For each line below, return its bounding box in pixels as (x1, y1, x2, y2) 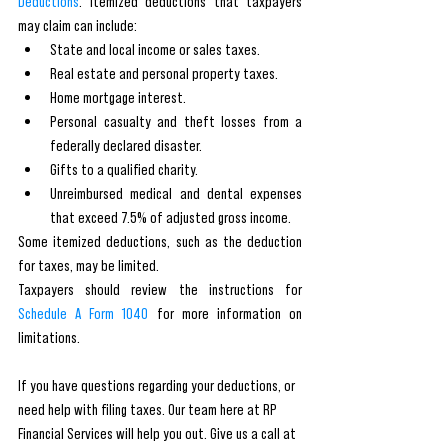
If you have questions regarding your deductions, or (18, 376, 298, 394)
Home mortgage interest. (50, 88, 186, 106)
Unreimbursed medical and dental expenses (50, 184, 302, 202)
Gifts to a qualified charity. (50, 160, 198, 178)
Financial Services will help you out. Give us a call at (18, 424, 299, 442)
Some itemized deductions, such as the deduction (18, 232, 302, 250)
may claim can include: (18, 16, 137, 34)
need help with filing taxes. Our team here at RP (18, 400, 280, 418)
